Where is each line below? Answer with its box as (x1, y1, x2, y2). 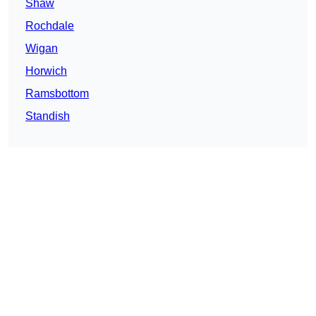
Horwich (25, 65, 67, 78)
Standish (25, 110, 70, 123)
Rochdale (25, 20, 74, 32)
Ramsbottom (25, 87, 89, 100)
